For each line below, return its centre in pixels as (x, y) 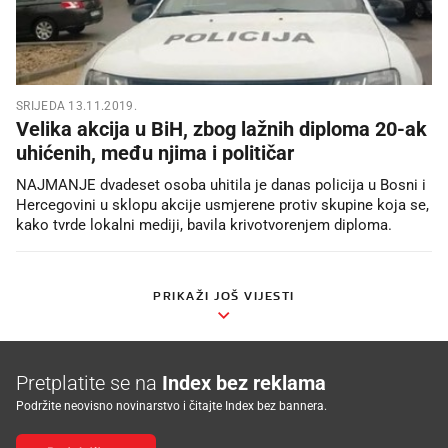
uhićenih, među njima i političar (155, 152)
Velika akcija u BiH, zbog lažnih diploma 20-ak (221, 128)
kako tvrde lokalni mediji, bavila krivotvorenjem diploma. (204, 224)
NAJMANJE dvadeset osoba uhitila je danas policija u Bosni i (221, 184)
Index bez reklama (244, 382)
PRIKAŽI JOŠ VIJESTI (224, 295)
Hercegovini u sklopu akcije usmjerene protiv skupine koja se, (222, 204)
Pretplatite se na (89, 382)
